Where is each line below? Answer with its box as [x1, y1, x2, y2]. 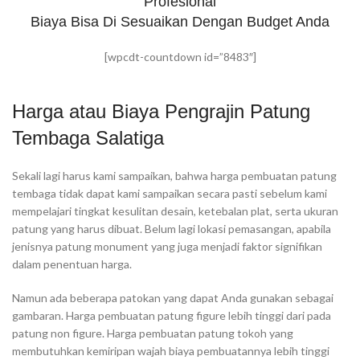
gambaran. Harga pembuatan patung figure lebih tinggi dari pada [12, 309, 331, 322]
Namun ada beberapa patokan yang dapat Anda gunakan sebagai [12, 291, 333, 305]
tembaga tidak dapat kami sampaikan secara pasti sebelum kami [12, 186, 327, 200]
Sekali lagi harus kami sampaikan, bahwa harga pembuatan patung [12, 169, 337, 182]
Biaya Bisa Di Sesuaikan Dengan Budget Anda [31, 14, 329, 30]
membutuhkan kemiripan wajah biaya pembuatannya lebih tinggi [12, 344, 329, 358]
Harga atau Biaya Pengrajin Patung [12, 100, 310, 122]
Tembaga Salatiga [12, 127, 164, 149]
